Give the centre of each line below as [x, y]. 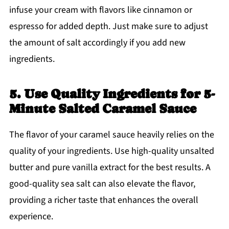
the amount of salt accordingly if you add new [97, 43]
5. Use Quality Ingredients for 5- [112, 94]
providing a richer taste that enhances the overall [104, 200]
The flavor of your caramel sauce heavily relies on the [111, 135]
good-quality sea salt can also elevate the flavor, [102, 184]
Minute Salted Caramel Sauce [102, 109]
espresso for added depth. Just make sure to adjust [108, 27]
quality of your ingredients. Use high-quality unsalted [111, 151]
